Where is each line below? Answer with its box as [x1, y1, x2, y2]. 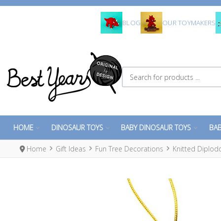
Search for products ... [121, 67, 191, 76]
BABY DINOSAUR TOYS [121, 123, 191, 133]
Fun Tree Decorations [95, 144, 164, 154]
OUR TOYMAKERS [162, 18, 216, 28]
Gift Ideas [56, 144, 86, 154]
